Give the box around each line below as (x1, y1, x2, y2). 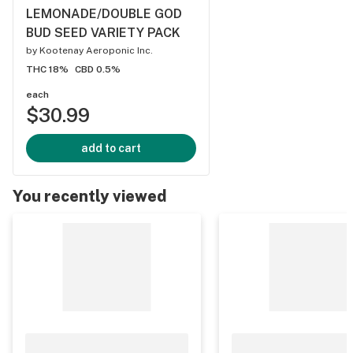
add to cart (81, 142, 141, 154)
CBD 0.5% (75, 64, 121, 75)
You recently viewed (13, 187, 166, 206)
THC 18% (26, 64, 69, 75)
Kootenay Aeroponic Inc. (39, 45, 153, 56)
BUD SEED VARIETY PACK (26, 25, 180, 40)
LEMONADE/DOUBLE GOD (26, 6, 182, 21)
